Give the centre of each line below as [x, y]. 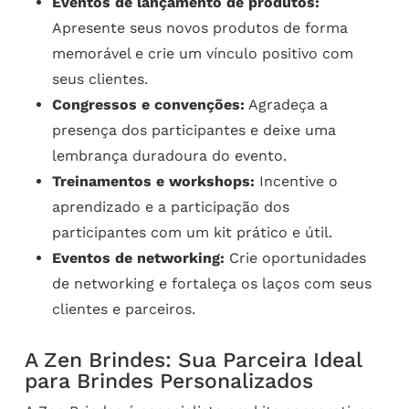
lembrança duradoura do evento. [169, 156]
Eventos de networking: [138, 258]
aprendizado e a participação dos [170, 207]
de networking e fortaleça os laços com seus [211, 284]
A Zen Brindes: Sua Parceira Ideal [193, 361]
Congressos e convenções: [148, 105]
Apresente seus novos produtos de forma [199, 28]
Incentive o [296, 182]
